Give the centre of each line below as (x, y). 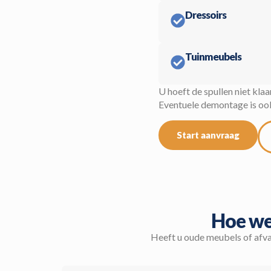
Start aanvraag (208, 135)
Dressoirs (206, 15)
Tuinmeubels (213, 57)
